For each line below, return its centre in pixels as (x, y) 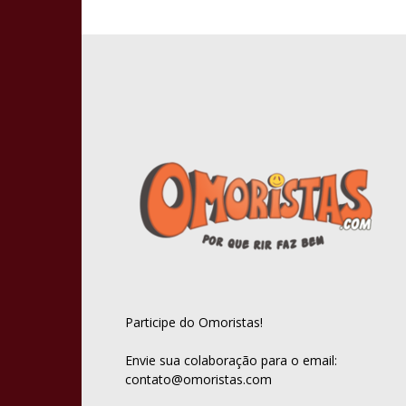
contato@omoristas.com (198, 379)
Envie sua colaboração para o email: (231, 360)
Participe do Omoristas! (194, 322)
